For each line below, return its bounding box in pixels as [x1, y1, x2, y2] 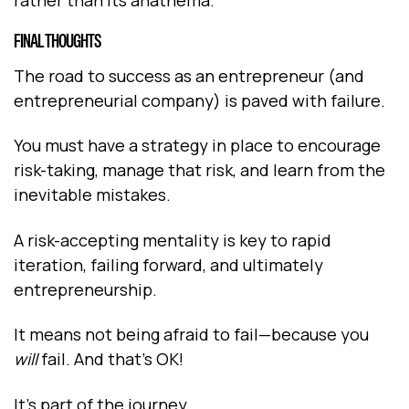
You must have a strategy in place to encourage [14, 134, 381, 157]
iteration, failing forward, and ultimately [14, 253, 323, 276]
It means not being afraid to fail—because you [14, 323, 369, 346]
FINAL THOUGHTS [14, 28, 100, 53]
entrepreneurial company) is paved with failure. [14, 89, 389, 111]
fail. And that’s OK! [37, 348, 184, 371]
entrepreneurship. [14, 278, 157, 300]
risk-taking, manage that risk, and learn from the [14, 159, 385, 182]
